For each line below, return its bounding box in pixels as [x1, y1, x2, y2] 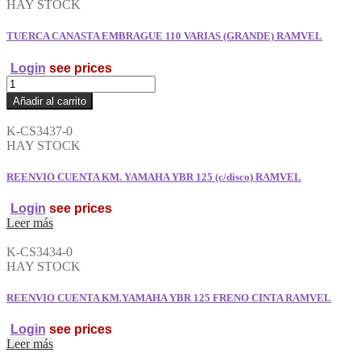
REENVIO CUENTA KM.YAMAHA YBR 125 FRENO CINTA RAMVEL [6, 292, 331, 305]
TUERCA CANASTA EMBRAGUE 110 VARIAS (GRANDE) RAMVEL [6, 30, 322, 43]
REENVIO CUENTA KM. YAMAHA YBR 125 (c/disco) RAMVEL [6, 170, 301, 183]
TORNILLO [6, 6, 72, 21]
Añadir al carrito [13, 94, 86, 107]
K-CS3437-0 [6, 123, 73, 138]
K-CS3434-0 [6, 244, 73, 259]
